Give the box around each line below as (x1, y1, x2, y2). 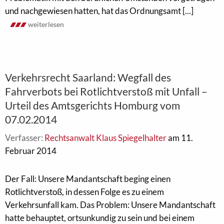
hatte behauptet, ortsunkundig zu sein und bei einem (5, 212, 194, 223)
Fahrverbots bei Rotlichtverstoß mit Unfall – (5, 85, 207, 97)
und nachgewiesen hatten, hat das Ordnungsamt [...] (5, 5, 193, 16)
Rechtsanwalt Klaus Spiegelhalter (44, 132, 166, 143)
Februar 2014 (5, 145, 56, 156)
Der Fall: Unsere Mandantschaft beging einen (5, 173, 170, 184)
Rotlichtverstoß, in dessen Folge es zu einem (5, 186, 164, 197)
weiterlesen (28, 20, 64, 28)
